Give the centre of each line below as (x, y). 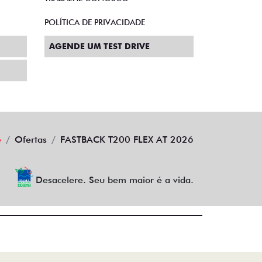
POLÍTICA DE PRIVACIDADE (95, 23)
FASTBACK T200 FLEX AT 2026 (127, 140)
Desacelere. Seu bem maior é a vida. (115, 180)
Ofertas (31, 140)
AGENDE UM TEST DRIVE (99, 46)
